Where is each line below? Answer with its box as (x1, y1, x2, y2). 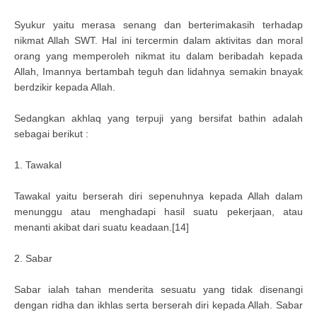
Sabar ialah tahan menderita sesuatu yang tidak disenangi (14, 284, 303, 295)
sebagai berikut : (14, 128, 88, 139)
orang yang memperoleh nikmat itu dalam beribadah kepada (14, 50, 303, 62)
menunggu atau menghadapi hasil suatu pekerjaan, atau (14, 206, 303, 217)
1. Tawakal (14, 159, 62, 171)
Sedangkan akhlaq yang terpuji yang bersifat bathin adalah (14, 113, 303, 124)
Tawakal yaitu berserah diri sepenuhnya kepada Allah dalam (14, 190, 303, 202)
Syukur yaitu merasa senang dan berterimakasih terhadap (14, 19, 303, 30)
